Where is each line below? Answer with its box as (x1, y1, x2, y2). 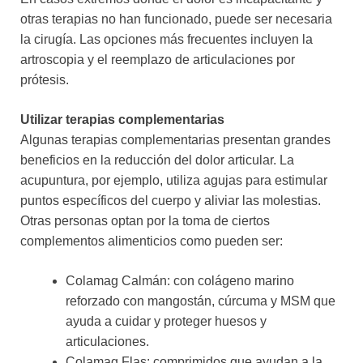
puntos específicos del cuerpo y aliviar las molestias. (20, 194, 321, 208)
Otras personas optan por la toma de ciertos (20, 214, 270, 228)
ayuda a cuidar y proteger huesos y (66, 314, 267, 329)
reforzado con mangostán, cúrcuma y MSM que (66, 294, 335, 309)
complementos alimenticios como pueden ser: (20, 234, 283, 249)
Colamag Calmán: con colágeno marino (66, 274, 294, 288)
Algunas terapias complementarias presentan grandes (20, 133, 331, 147)
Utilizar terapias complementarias (20, 113, 224, 127)
